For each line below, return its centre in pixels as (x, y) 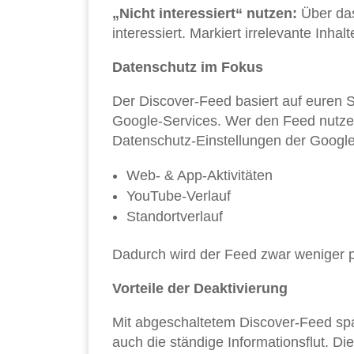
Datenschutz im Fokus (188, 68)
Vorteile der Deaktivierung (200, 289)
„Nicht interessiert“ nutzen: (205, 14)
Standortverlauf (175, 217)
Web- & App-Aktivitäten (200, 176)
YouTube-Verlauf (179, 196)
